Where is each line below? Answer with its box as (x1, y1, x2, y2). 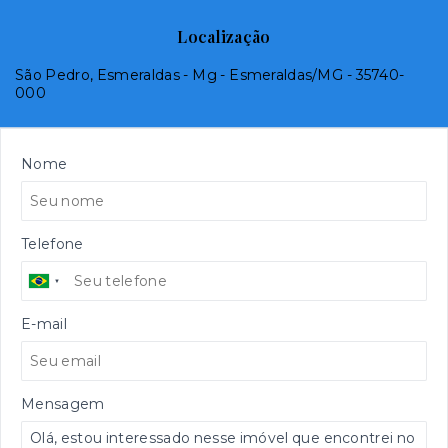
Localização (177, 26, 271, 47)
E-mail (21, 315, 67, 333)
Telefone (21, 235, 84, 253)
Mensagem (21, 395, 105, 413)
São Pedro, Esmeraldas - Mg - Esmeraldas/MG (15, 66, 344, 84)
